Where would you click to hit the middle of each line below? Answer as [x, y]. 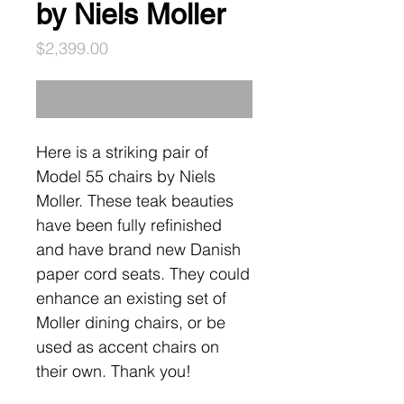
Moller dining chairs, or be [131, 322]
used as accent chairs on [128, 347]
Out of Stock [144, 99]
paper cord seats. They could [143, 274]
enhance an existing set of [131, 298]
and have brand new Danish [138, 249]
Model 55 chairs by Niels [126, 176]
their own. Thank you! [114, 371]
